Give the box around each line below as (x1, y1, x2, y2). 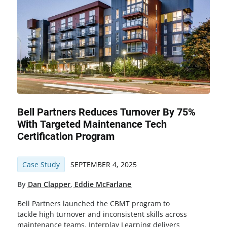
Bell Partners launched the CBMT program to (17, 199, 170, 209)
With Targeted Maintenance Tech (17, 118, 167, 131)
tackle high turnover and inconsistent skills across (17, 209, 187, 219)
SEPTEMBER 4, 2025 (70, 159, 137, 169)
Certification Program (17, 130, 115, 143)
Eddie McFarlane (74, 179, 131, 189)
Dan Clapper (27, 179, 70, 189)
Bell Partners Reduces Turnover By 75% (17, 106, 196, 119)
